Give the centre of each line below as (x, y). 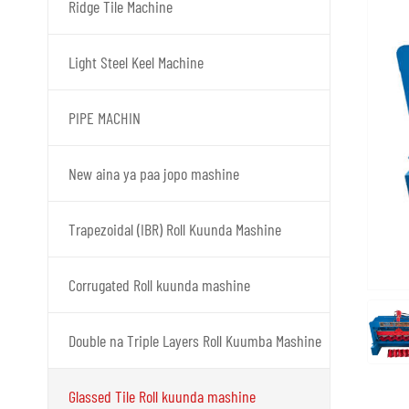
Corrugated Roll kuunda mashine (159, 285)
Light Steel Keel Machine (136, 62)
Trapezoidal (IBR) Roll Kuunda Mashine (175, 229)
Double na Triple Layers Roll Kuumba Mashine (195, 341)
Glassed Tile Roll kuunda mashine (162, 396)
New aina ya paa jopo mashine (154, 173)
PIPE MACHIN (105, 118)
